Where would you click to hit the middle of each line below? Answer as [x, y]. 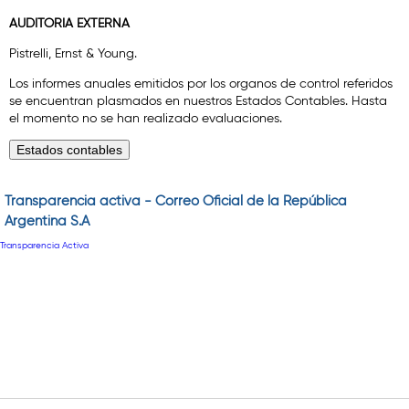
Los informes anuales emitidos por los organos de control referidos [201, 84]
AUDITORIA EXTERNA [71, 23]
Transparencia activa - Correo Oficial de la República [175, 201]
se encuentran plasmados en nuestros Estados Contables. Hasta [198, 101]
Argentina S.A [47, 221]
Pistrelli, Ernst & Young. [73, 53]
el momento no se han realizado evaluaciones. [146, 118]
